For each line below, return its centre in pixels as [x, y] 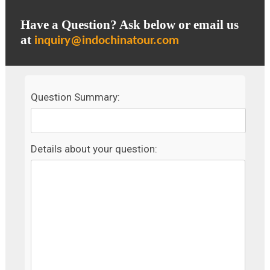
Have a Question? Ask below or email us [129, 25]
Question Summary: [75, 97]
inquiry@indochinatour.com [106, 41]
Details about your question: [94, 149]
